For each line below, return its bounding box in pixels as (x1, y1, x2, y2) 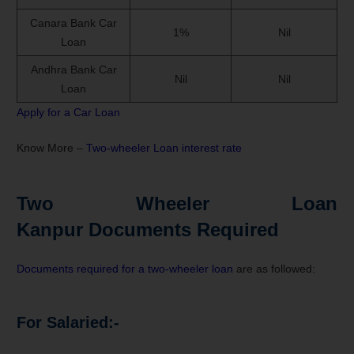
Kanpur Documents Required (17, 218, 279, 240)
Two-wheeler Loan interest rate (86, 141, 242, 154)
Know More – (17, 141, 86, 154)
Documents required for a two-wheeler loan (17, 262, 233, 275)
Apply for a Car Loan (17, 105, 120, 119)
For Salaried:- (17, 313, 119, 331)
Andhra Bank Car (30, 62, 117, 76)
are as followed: (233, 262, 315, 275)
